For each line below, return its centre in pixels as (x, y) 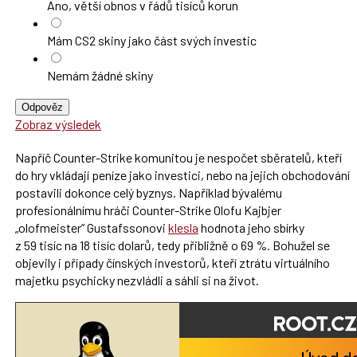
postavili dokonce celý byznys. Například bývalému (148, 192)
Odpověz (42, 107)
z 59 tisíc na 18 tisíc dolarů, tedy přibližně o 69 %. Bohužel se (172, 245)
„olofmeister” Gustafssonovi (91, 227)
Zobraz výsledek (58, 124)
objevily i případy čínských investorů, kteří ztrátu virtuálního (172, 262)
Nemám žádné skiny (100, 75)
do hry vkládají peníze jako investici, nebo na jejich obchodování (182, 175)
